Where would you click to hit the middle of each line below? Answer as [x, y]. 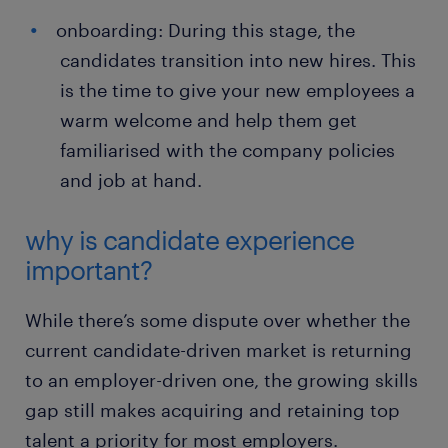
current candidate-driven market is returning [218, 350]
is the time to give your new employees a [237, 90]
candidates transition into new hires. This [238, 60]
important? [88, 269]
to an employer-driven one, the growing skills [221, 380]
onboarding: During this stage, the [205, 30]
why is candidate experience [189, 239]
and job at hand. [131, 180]
